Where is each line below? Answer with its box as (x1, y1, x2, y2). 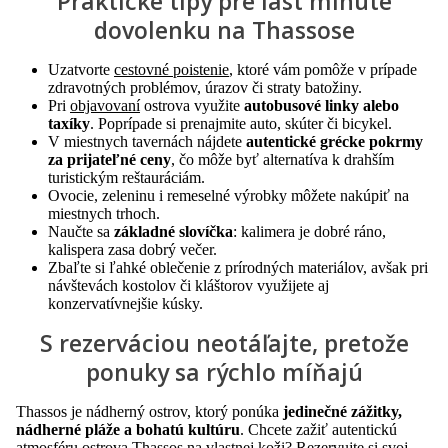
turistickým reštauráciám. (48, 169, 209, 186)
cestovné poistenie (114, 61, 229, 78)
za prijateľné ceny (48, 151, 171, 168)
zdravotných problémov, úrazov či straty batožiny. (48, 79, 366, 96)
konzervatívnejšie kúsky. (48, 295, 207, 312)
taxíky (48, 115, 90, 132)
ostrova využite (140, 97, 244, 114)
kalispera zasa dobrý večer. (48, 241, 221, 258)
